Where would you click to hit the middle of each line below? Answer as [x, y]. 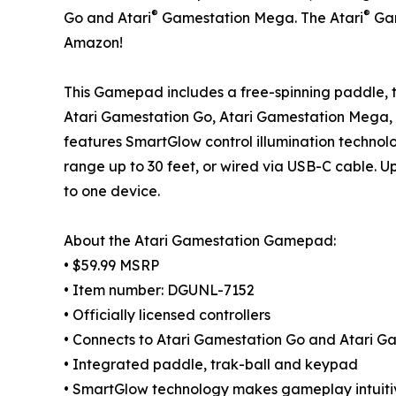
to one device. [112, 190]
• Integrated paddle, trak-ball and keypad [211, 364]
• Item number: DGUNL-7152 [159, 289]
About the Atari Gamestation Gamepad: [200, 240]
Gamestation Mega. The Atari [261, 17]
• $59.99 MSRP [111, 265]
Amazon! [93, 42]
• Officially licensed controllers [167, 314]
